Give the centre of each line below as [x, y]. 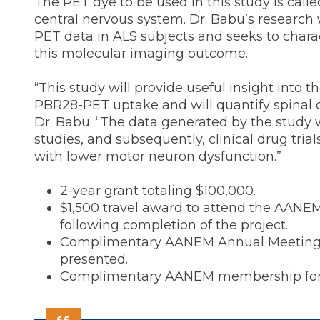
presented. [94, 259]
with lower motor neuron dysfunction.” [158, 156]
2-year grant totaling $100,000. [158, 191]
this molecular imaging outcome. [141, 54]
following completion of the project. [174, 225]
